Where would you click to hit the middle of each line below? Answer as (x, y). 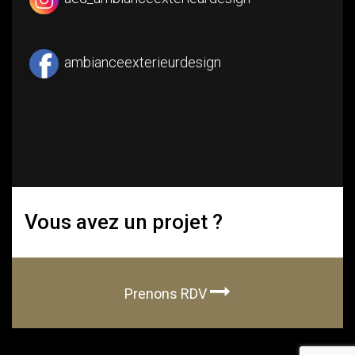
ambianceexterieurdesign (143, 63)
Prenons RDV (167, 294)
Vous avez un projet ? (124, 222)
